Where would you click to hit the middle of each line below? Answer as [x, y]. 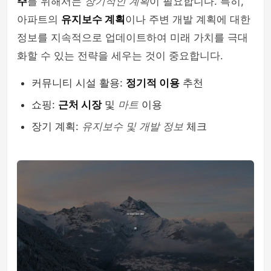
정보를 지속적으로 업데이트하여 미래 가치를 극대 [132, 38]
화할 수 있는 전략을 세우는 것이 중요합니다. [120, 56]
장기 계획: [57, 126]
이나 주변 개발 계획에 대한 [188, 19]
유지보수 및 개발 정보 [132, 126]
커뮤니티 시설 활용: [79, 83]
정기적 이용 [153, 83]
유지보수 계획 [93, 19]
